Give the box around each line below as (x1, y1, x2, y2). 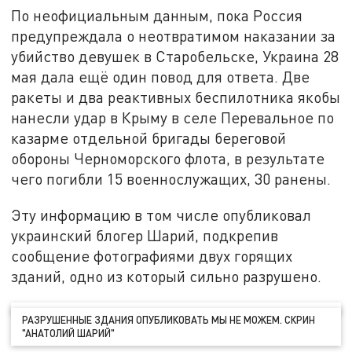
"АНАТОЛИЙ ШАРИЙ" (22, 327, 115, 340)
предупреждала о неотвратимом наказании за (11, 27, 336, 46)
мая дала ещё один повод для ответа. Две (11, 68, 310, 86)
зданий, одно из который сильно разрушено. (11, 266, 322, 285)
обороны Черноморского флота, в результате (11, 149, 325, 168)
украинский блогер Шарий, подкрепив (11, 225, 279, 244)
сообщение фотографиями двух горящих (11, 246, 293, 265)
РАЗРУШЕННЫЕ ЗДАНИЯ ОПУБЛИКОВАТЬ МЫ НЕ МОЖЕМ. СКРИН (22, 313, 316, 327)
